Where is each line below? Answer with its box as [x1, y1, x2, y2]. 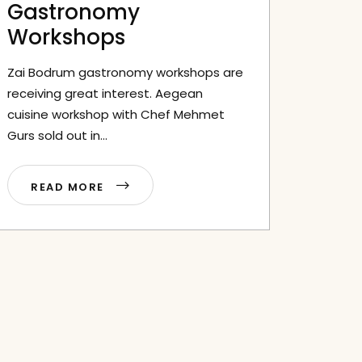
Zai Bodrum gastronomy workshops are [7, 64, 243, 81]
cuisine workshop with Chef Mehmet [7, 106, 225, 123]
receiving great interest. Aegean [7, 85, 203, 102]
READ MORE [31, 179, 108, 195]
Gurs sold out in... [7, 127, 107, 144]
